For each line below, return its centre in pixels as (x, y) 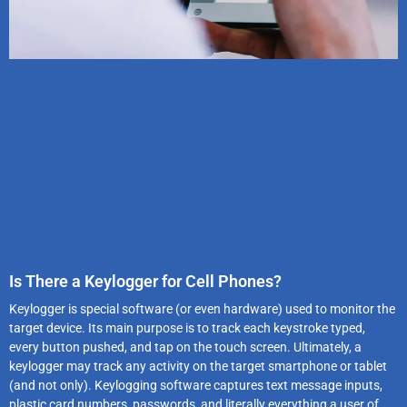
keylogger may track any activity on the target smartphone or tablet (198, 366)
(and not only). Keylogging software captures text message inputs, (196, 385)
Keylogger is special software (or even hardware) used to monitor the (202, 308)
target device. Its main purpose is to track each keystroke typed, (187, 328)
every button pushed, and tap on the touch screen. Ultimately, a (185, 347)
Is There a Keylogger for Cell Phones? (145, 281)
